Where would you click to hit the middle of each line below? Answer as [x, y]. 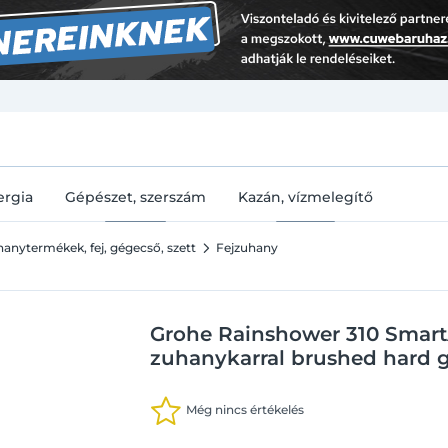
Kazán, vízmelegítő [305, 197]
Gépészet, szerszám [135, 197]
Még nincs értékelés [245, 410]
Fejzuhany [247, 248]
